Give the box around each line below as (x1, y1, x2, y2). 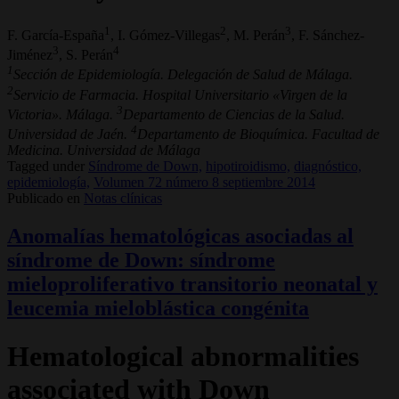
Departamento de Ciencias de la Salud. (123, 106, 345, 122)
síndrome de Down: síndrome (7, 248, 275, 273)
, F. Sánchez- (291, 27, 364, 43)
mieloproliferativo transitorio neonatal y (7, 273, 378, 297)
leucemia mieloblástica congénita (7, 297, 309, 321)
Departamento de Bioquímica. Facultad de (137, 126, 379, 142)
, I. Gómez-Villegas (110, 27, 220, 43)
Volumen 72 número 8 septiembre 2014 (94, 175, 315, 191)
